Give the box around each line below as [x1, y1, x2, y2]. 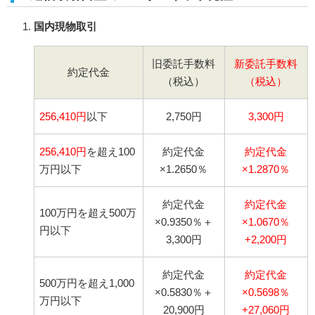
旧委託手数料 [152, 58, 215, 70]
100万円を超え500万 [39, 207, 136, 219]
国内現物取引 [33, 20, 97, 33]
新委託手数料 [234, 58, 297, 70]
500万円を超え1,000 [39, 277, 134, 290]
